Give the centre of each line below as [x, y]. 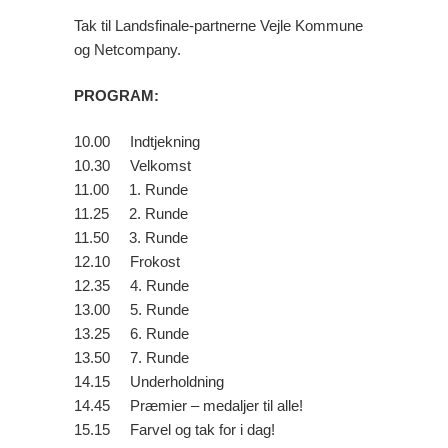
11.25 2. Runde [131, 213]
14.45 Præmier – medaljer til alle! [188, 405]
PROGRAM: [116, 95]
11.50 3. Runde [131, 237]
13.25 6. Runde [131, 333]
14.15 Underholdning [149, 381]
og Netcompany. [127, 49]
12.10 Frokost [127, 261]
